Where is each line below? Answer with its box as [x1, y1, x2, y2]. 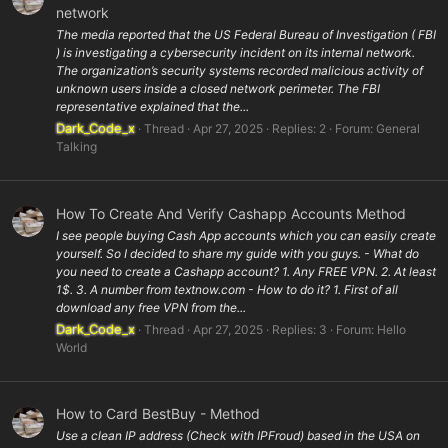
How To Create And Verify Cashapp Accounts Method [56, 204, 406, 222]
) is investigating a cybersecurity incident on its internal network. [56, 45, 415, 61]
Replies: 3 [272, 321, 327, 337]
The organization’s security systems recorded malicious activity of [56, 63, 423, 79]
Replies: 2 [272, 121, 326, 137]
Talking [56, 139, 97, 155]
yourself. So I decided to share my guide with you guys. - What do [56, 245, 419, 261]
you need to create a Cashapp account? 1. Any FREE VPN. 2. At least [56, 263, 436, 279]
